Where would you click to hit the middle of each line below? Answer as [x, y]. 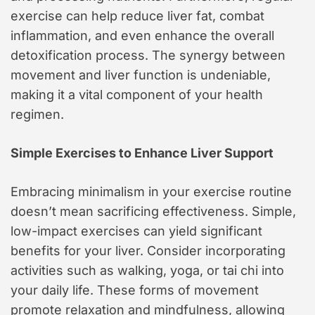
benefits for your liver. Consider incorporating [148, 251]
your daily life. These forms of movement [135, 290]
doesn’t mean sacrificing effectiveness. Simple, [153, 212]
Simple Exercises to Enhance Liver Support [142, 153]
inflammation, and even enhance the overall [142, 36]
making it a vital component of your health [137, 95]
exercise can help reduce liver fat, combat [137, 16]
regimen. [37, 115]
